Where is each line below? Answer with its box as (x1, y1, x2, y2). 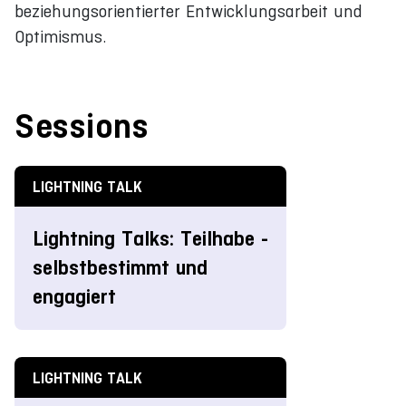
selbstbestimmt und (33, 255, 208, 280)
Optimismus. (14, 26, 106, 46)
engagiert (33, 284, 116, 309)
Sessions (14, 105, 149, 146)
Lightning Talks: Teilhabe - (33, 226, 268, 251)
